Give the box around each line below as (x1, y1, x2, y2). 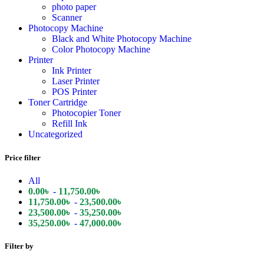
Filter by (5, 241, 34, 250)
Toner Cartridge (28, 97, 87, 108)
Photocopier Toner (52, 108, 121, 118)
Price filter (5, 153, 41, 162)
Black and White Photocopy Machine (52, 34, 192, 44)
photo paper (52, 2, 96, 12)
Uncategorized (28, 129, 82, 140)
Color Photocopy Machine (52, 44, 150, 55)
